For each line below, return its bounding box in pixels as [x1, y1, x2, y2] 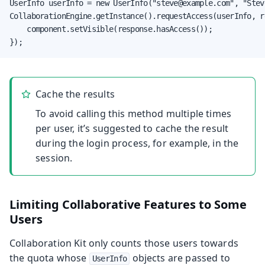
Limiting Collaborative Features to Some [9, 196, 247, 212]
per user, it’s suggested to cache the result [35, 121, 229, 135]
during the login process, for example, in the [35, 136, 239, 150]
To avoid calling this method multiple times [35, 106, 232, 120]
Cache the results [35, 87, 115, 101]
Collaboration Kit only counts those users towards [9, 236, 238, 250]
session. [35, 151, 73, 164]
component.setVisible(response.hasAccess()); [9, 24, 213, 34]
